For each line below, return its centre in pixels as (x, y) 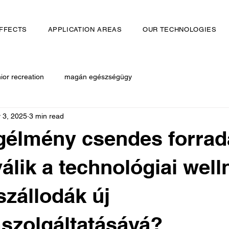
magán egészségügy (98, 76)
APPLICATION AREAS (85, 29)
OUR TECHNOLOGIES (180, 29)
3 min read (47, 116)
